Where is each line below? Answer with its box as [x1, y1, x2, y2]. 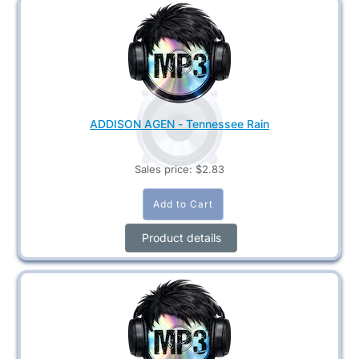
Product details [141, 230, 221, 244]
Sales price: [135, 162, 196, 175]
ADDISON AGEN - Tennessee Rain [90, 116, 269, 131]
